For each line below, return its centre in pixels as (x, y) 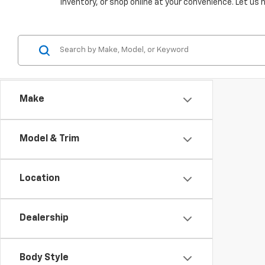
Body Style (44, 258)
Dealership (44, 218)
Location (40, 179)
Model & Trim (49, 139)
